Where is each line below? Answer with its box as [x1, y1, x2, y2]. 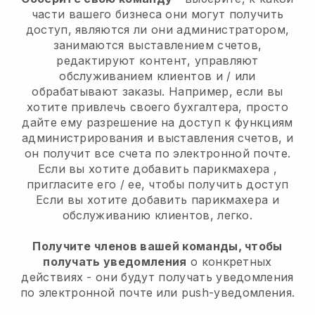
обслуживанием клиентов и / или [59, 68, 256, 83]
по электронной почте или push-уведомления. [20, 285, 295, 300]
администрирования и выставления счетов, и [21, 130, 294, 145]
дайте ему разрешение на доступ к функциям [22, 115, 293, 129]
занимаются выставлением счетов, [53, 37, 262, 52]
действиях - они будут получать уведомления [21, 269, 294, 284]
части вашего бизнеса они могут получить [31, 6, 284, 21]
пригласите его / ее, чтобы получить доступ [26, 176, 289, 191]
